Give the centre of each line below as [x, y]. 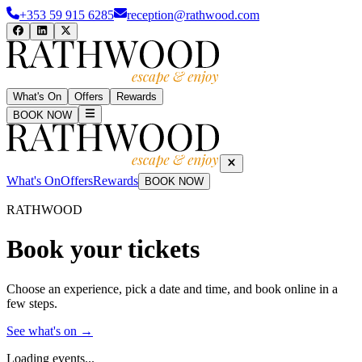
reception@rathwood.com [193, 15]
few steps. [32, 303]
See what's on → [50, 330]
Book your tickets [103, 249]
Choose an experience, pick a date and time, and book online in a [172, 288]
